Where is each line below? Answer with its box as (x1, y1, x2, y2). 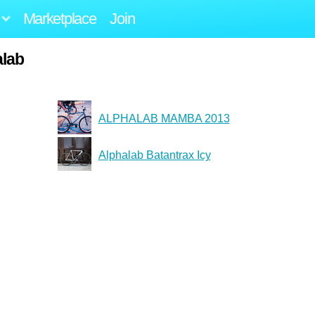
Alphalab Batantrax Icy (98, 148, 211, 161)
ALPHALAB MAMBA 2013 (98, 112, 230, 124)
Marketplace (22, 9, 96, 27)
